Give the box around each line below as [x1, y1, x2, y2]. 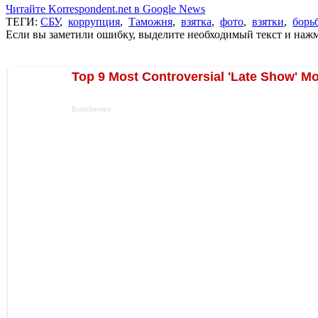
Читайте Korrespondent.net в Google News [6, 2, 205, 15]
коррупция [68, 15, 120, 28]
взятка [181, 15, 212, 28]
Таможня [128, 15, 172, 28]
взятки [252, 15, 284, 28]
